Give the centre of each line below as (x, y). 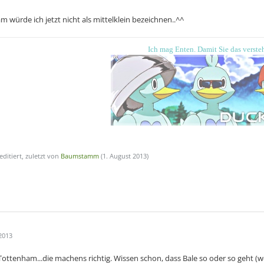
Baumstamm (80, 156)
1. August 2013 (125, 156)
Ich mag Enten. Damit (183, 49)
